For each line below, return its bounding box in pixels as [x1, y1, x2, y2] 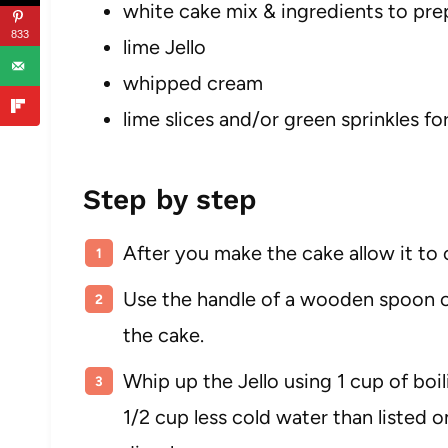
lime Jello [123, 35, 206, 59]
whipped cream [123, 71, 263, 95]
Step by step [83, 183, 257, 216]
